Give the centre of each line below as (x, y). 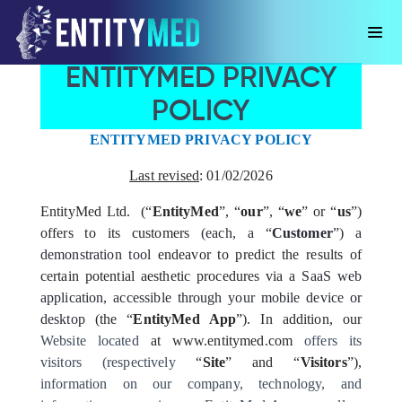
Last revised (164, 175)
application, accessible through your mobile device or (201, 297)
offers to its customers (120, 233)
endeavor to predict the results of (260, 254)
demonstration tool (99, 254)
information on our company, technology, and (201, 384)
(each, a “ (236, 233)
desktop (67, 319)
